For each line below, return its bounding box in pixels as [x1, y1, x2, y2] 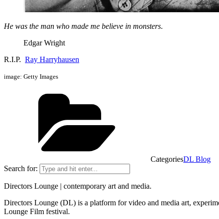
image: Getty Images [4, 73, 58, 80]
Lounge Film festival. [4, 207, 70, 216]
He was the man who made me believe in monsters [4, 22, 161, 30]
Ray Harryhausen [25, 55, 79, 64]
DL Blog [183, 155, 211, 163]
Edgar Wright [23, 39, 65, 47]
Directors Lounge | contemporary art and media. [4, 182, 152, 190]
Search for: [4, 164, 38, 173]
